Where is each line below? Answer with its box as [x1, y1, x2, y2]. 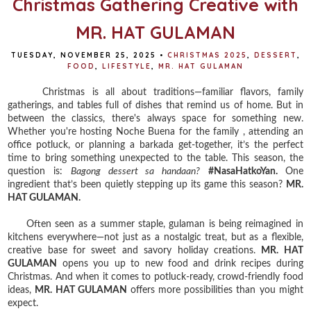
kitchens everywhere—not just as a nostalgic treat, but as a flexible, [8, 232, 303, 242]
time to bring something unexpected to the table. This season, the [8, 153, 303, 163]
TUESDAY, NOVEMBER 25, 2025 [10, 50, 156, 60]
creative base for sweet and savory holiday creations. [8, 245, 262, 255]
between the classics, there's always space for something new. [8, 113, 303, 124]
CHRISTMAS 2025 [167, 50, 247, 60]
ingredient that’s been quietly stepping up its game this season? [8, 179, 286, 190]
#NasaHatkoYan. [208, 166, 285, 176]
